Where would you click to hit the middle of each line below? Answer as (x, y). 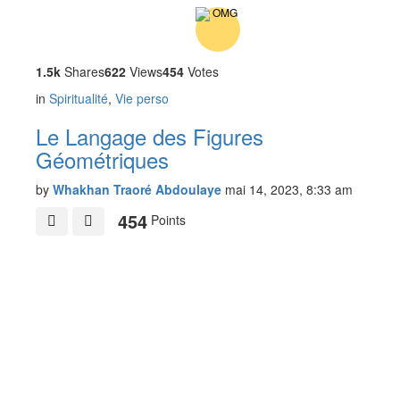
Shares (83, 72)
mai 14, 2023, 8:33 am (289, 190)
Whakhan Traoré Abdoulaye (137, 190)
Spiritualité (79, 99)
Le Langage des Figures (150, 137)
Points (167, 220)
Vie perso (142, 99)
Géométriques (102, 160)
